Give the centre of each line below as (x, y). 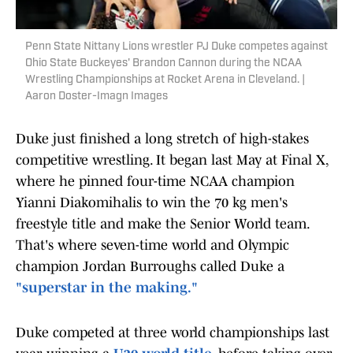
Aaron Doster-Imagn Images (97, 97)
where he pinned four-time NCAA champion (155, 182)
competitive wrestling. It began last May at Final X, (172, 160)
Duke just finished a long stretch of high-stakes (162, 139)
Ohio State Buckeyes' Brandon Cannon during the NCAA (163, 64)
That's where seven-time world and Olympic (152, 245)
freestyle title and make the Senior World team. (162, 224)
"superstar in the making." (107, 288)
